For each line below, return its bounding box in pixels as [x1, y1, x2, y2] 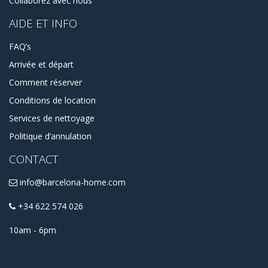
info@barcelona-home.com [17, 176, 126, 188]
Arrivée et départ [9, 59, 74, 71]
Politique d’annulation [9, 130, 92, 142]
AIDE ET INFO [9, 16, 77, 32]
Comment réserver [9, 77, 82, 89]
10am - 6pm [9, 224, 56, 236]
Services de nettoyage [9, 112, 95, 124]
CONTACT [9, 151, 59, 167]
